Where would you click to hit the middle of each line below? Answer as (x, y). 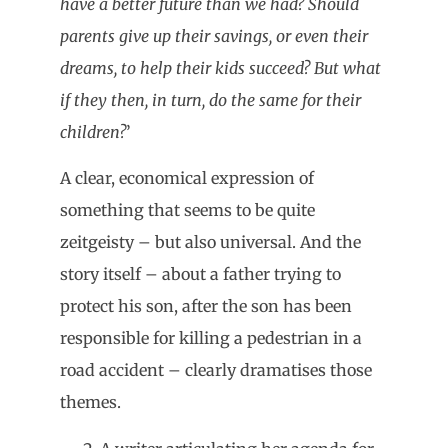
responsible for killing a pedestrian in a (211, 338)
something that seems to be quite (187, 210)
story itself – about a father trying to (200, 274)
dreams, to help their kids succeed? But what (220, 68)
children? (93, 132)
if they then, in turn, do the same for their (210, 100)
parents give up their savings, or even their (214, 36)
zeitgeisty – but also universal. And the (210, 242)
